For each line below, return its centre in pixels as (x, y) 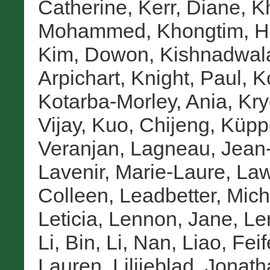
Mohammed (92, 31)
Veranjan (78, 149)
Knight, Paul (186, 78)
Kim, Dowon (93, 55)
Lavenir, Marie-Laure (131, 172)
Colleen (73, 196)
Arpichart (79, 78)
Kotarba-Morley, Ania (132, 102)
